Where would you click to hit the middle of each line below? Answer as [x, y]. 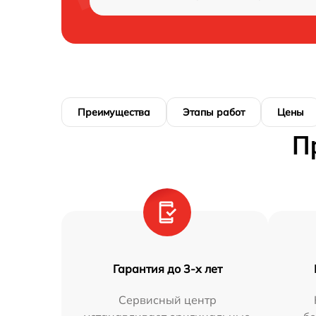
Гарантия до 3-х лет [167, 269]
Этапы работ [214, 112]
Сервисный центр [167, 300]
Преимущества [114, 112]
